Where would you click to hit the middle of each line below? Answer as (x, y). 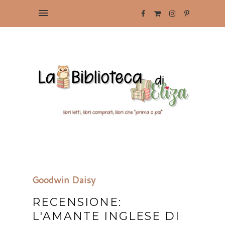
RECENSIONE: (77, 202)
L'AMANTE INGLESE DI (106, 216)
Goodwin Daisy (64, 180)
